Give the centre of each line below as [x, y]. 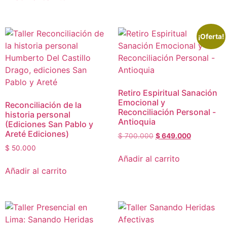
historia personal [38, 114]
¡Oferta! [211, 36]
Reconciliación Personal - [167, 112]
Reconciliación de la [43, 105]
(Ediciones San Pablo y [49, 124]
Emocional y [141, 102]
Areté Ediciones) [37, 134]
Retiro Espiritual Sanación [167, 92]
